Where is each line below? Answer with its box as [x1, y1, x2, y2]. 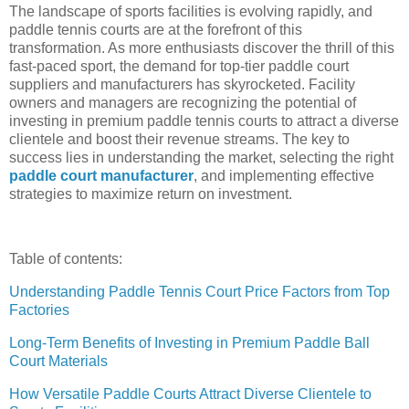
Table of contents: [9, 251, 122, 267]
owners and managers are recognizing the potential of [9, 94, 356, 110]
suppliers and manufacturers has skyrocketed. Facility [9, 76, 355, 92]
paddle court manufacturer [9, 167, 194, 184]
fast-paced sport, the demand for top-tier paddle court [9, 58, 349, 74]
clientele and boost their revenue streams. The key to [9, 131, 350, 147]
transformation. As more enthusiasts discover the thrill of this [9, 39, 394, 56]
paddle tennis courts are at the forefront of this [9, 21, 302, 37]
